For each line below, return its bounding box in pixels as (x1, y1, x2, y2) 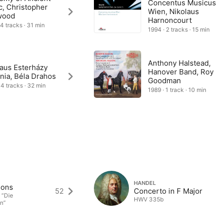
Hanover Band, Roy (148, 67, 214, 76)
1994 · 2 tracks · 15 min (148, 26, 210, 33)
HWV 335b (134, 195, 164, 203)
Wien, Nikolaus (148, 7, 200, 16)
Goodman (148, 76, 182, 85)
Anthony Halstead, (148, 58, 211, 68)
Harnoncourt (148, 16, 192, 25)
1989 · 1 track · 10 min (148, 86, 207, 93)
